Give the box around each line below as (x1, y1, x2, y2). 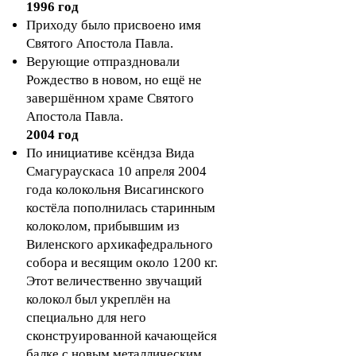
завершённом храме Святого (26, 91, 194, 106)
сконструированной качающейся (26, 328, 217, 343)
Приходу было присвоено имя (26, 17, 201, 33)
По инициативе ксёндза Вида (26, 145, 195, 161)
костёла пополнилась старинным (26, 200, 215, 215)
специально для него (26, 310, 146, 325)
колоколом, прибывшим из (26, 219, 180, 234)
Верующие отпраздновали (26, 54, 180, 69)
